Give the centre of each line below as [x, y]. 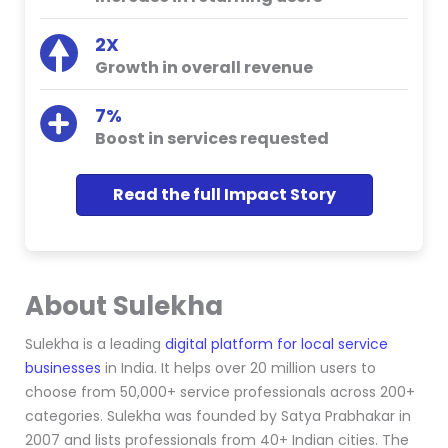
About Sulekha [124, 306]
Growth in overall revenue [204, 67]
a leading [129, 344]
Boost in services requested [212, 138]
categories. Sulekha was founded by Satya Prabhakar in [218, 416]
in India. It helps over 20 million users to [238, 368]
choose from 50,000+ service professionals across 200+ [220, 392]
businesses [63, 368]
